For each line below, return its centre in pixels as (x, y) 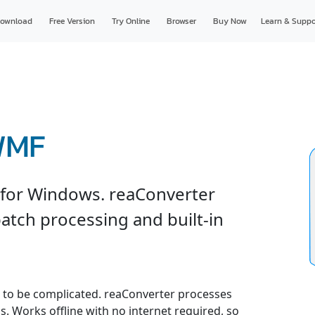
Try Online (130, 21)
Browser (181, 21)
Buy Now (230, 21)
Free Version (72, 21)
